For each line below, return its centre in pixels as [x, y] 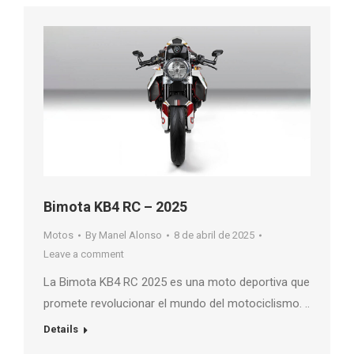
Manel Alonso [130, 235]
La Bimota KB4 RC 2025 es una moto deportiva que [177, 282]
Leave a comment [84, 254]
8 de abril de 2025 [214, 235]
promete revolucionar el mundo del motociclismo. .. [177, 304]
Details [61, 330]
